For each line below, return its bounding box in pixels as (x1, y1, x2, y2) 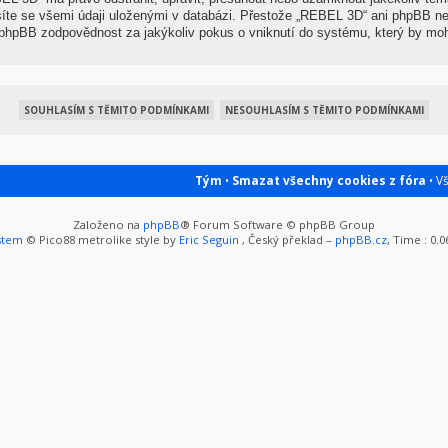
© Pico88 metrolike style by (22, 231, 179, 247)
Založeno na (73, 216, 143, 232)
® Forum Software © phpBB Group (180, 216, 375, 232)
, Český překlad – (238, 231, 335, 247)
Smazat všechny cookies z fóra (232, 171, 426, 188)
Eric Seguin (178, 231, 239, 247)
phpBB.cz (334, 231, 387, 247)
